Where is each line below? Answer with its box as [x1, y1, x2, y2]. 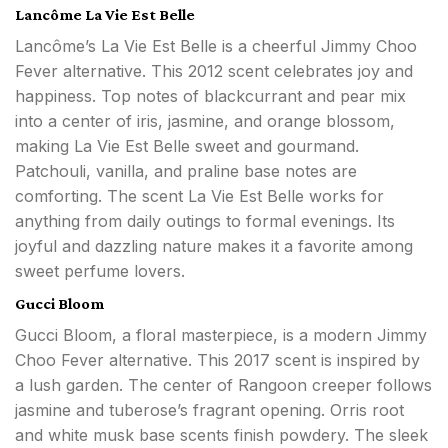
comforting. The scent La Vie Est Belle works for [15, 186, 384, 207]
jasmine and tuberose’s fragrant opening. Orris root [15, 400, 404, 421]
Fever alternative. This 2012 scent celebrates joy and [15, 61, 413, 82]
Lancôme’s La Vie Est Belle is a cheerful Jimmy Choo [15, 36, 417, 57]
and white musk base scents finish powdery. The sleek [15, 425, 428, 446]
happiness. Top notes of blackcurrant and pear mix [15, 86, 406, 107]
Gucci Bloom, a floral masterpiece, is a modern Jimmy [15, 325, 427, 346]
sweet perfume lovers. [15, 261, 185, 282]
